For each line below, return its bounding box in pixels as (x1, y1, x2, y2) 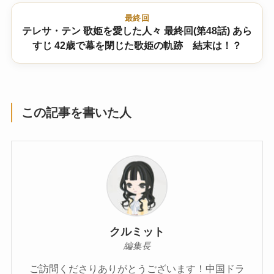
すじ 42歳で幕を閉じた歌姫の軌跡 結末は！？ (32, 40, 242, 51)
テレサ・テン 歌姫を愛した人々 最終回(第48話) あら (22, 25, 252, 36)
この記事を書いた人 (21, 106, 132, 120)
